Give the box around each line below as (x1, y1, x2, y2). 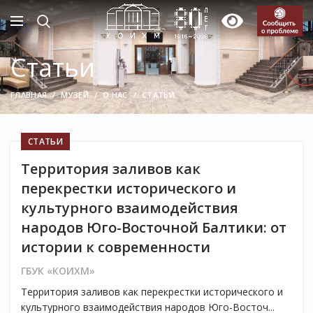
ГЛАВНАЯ (10, 89, 48, 101)
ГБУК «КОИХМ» (21, 264, 95, 278)
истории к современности (21, 238, 210, 257)
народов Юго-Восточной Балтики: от (21, 218, 286, 238)
